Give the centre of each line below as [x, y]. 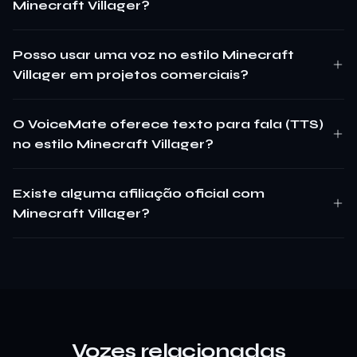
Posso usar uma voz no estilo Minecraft [153, 54]
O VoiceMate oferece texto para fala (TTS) [168, 124]
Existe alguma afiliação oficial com [139, 193]
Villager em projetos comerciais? [131, 74]
